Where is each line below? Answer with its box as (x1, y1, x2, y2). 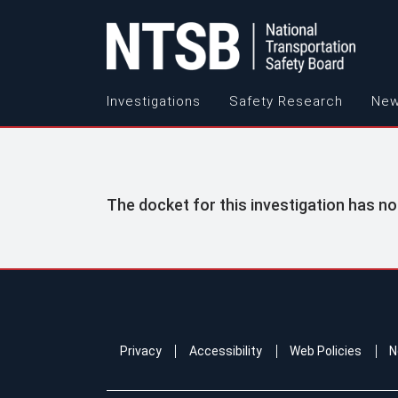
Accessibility (188, 343, 262, 358)
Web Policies (289, 343, 362, 358)
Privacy (119, 343, 162, 358)
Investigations (106, 92, 201, 109)
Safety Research (228, 92, 343, 109)
